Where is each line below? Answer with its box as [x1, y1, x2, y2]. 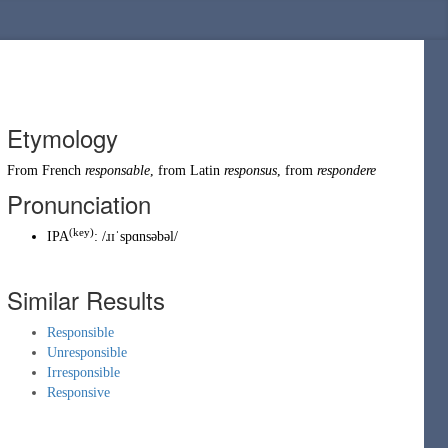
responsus [224, 163, 277, 178]
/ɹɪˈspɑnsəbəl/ [102, 229, 178, 244]
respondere [317, 163, 376, 178]
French [42, 163, 81, 178]
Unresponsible [47, 345, 127, 360]
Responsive [47, 385, 110, 400]
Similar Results [7, 282, 165, 317]
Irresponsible [47, 365, 120, 380]
